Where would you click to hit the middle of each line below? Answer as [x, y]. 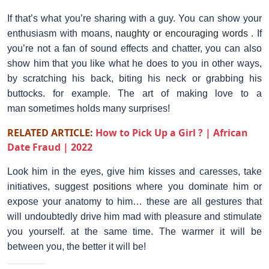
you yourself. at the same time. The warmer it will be [134, 231]
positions [113, 186]
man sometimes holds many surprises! [89, 108]
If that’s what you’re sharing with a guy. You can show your [134, 18]
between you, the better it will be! [77, 246]
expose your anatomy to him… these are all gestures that [134, 201]
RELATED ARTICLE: [51, 132]
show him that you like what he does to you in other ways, [134, 63]
